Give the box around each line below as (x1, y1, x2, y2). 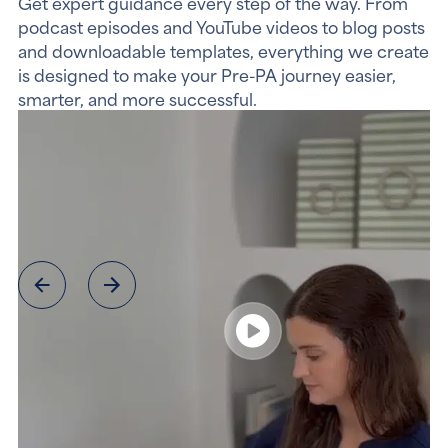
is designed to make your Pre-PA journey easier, (17, 61, 396, 87)
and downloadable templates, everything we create (17, 37, 429, 63)
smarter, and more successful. (17, 85, 257, 111)
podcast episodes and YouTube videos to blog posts (17, 13, 425, 39)
